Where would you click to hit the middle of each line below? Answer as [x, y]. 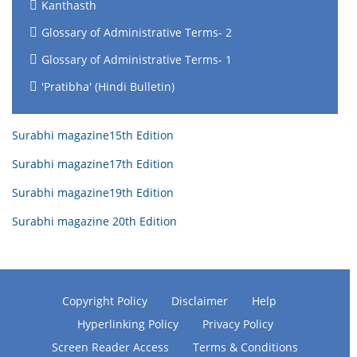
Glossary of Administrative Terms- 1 [137, 59]
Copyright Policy [104, 301]
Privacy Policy [237, 324]
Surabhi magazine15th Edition [93, 135]
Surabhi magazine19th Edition [93, 192]
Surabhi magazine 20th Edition [94, 221]
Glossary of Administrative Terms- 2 [137, 32]
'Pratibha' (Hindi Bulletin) [108, 86]
